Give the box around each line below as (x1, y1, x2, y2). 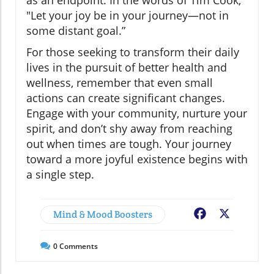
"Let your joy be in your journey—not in (26, 7, 229, 23)
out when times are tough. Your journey (26, 136, 231, 151)
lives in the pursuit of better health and (26, 59, 227, 75)
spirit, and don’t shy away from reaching (26, 120, 232, 136)
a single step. (26, 166, 94, 182)
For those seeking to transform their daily (26, 44, 239, 59)
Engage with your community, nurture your (26, 105, 247, 120)
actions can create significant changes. (26, 90, 225, 105)
